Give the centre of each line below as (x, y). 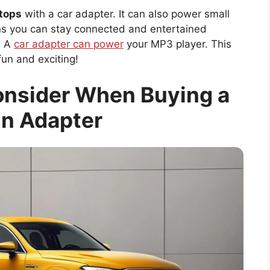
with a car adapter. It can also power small (126, 14)
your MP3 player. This (177, 44)
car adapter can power (69, 44)
